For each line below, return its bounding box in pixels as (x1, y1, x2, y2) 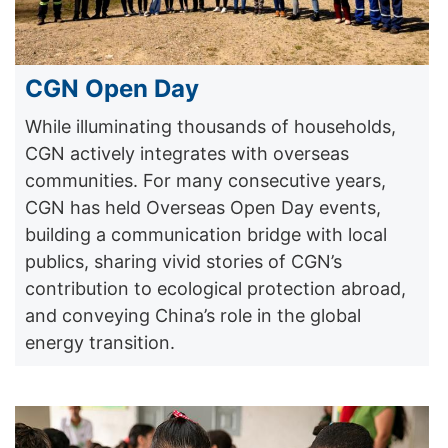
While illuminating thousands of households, (25, 115, 396, 137)
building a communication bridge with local (25, 223, 387, 245)
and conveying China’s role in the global (25, 304, 361, 326)
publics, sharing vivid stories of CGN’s (25, 250, 342, 272)
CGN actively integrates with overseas (25, 142, 349, 164)
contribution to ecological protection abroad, (25, 277, 406, 299)
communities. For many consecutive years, (25, 169, 386, 191)
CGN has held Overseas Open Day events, (25, 196, 381, 218)
